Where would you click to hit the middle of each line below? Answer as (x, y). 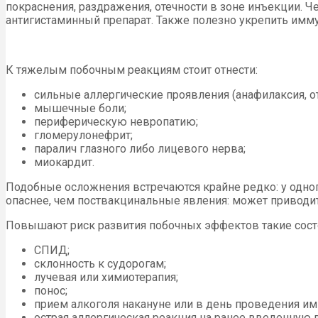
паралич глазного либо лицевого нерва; (140, 149)
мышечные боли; (80, 109)
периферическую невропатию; (116, 122)
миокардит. (64, 163)
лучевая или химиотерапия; (106, 278)
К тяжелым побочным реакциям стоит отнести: (132, 70)
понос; (51, 291)
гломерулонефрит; (83, 136)
